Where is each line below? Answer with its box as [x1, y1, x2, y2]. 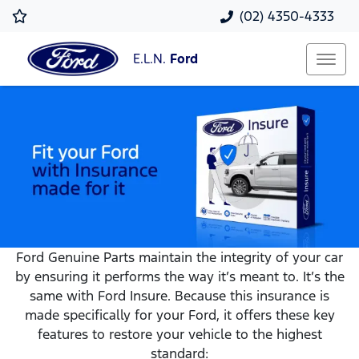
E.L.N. [133, 50, 170, 68]
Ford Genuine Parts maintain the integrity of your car [16, 248, 343, 267]
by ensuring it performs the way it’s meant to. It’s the [14, 268, 345, 286]
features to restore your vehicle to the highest [37, 325, 322, 344]
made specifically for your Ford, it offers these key [24, 306, 335, 325]
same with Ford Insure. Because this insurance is [30, 287, 329, 305]
